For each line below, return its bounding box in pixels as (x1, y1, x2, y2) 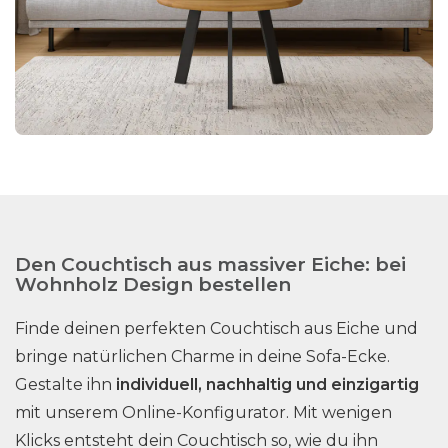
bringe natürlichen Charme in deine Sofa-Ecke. (15, 347, 390, 366)
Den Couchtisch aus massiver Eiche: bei (15, 253, 406, 276)
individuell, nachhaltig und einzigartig (116, 375, 419, 394)
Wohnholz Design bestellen (15, 273, 291, 296)
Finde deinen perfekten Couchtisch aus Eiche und (15, 319, 418, 338)
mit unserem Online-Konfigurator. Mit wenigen (15, 403, 392, 422)
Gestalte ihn (15, 375, 116, 394)
